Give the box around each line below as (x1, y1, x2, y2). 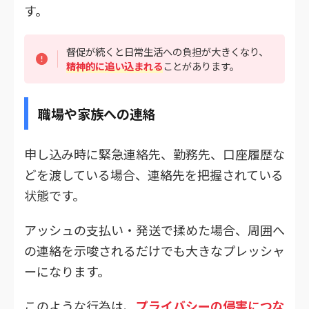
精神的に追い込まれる (66, 59, 163, 74)
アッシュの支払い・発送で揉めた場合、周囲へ (24, 220, 285, 239)
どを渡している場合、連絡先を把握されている (24, 165, 283, 183)
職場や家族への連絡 (38, 103, 156, 123)
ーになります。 (24, 261, 110, 280)
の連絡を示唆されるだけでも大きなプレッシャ (24, 241, 285, 259)
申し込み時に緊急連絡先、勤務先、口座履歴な (24, 144, 285, 163)
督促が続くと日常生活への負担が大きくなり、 (66, 44, 269, 59)
